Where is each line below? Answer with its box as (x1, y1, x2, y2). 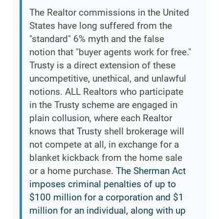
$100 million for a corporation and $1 (29, 192, 184, 203)
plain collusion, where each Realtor (29, 112, 172, 124)
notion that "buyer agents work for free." (29, 46, 191, 58)
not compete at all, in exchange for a (29, 139, 179, 151)
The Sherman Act (116, 165, 186, 177)
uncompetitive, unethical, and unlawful (29, 73, 186, 85)
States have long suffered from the (29, 20, 172, 32)
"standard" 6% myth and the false (29, 33, 164, 45)
